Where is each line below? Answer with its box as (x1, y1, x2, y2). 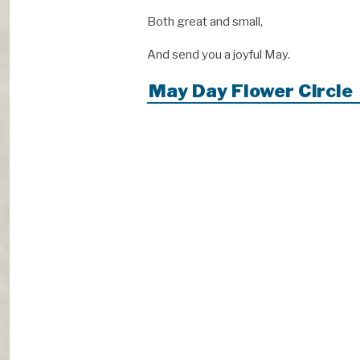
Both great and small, (147, 14, 263, 30)
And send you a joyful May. (147, 47, 290, 63)
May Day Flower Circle (149, 80, 353, 103)
